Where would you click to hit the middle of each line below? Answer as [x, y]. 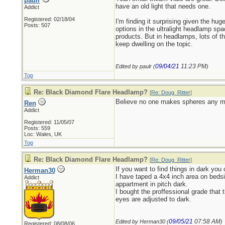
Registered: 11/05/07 [49, 122]
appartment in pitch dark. [151, 184]
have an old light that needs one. [163, 6]
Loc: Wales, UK [43, 134]
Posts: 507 [37, 25]
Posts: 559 [37, 128]
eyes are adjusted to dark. [153, 199]
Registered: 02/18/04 [49, 19]
